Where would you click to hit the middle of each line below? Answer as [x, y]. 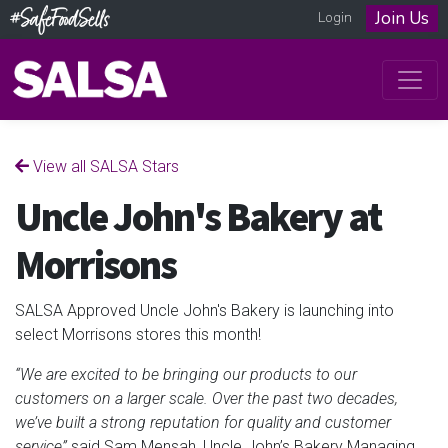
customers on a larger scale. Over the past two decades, [206, 398]
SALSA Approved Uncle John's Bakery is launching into [204, 310]
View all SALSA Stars [104, 166]
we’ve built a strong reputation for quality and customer [203, 422]
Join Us [402, 18]
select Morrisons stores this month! [138, 334]
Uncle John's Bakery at [198, 218]
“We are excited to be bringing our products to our [186, 374]
